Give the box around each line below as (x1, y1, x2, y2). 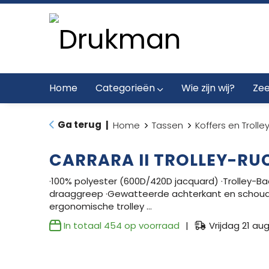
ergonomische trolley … (49, 200, 152, 213)
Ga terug (57, 118, 101, 131)
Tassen (151, 119, 183, 131)
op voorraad (121, 219, 180, 232)
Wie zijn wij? (181, 81, 235, 95)
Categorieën (95, 81, 155, 95)
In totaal (63, 219, 104, 232)
